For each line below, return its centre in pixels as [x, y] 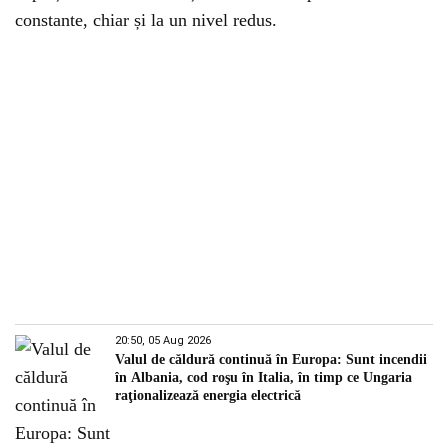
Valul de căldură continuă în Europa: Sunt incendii [271, 359]
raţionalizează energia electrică [208, 395]
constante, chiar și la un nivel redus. [146, 20]
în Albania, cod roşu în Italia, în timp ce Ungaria [263, 377]
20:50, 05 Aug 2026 [163, 340]
